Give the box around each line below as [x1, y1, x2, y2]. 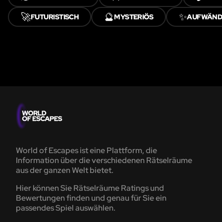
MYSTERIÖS [114, 12, 154, 22]
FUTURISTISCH [31, 12, 79, 22]
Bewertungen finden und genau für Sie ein [16, 193, 166, 204]
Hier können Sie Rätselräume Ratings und [16, 183, 164, 194]
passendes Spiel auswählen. [16, 203, 115, 214]
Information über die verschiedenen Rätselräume [16, 155, 192, 166]
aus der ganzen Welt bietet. [16, 165, 113, 176]
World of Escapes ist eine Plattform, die [16, 145, 157, 156]
